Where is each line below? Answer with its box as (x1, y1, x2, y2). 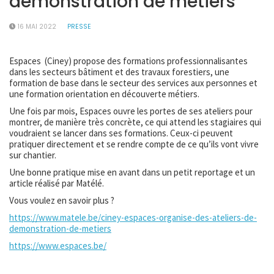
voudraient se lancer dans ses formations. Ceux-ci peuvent (9, 127, 233, 139)
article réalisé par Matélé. (9, 177, 104, 189)
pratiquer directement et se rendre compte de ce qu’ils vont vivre (9, 138, 259, 150)
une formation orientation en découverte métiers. (9, 88, 199, 100)
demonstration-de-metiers (9, 223, 111, 234)
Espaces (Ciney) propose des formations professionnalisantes (9, 55, 248, 67)
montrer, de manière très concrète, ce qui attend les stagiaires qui (9, 116, 261, 128)
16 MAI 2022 (18, 22, 56, 31)
